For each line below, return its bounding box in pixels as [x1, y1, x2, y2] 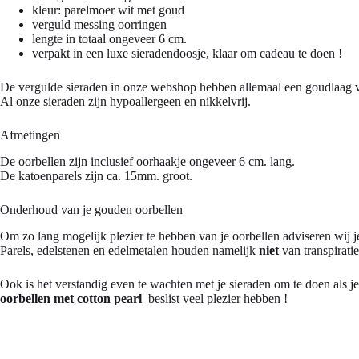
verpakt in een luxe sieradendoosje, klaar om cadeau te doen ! [32, 46, 342, 61]
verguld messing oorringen [32, 18, 167, 32]
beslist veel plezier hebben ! [142, 291, 288, 305]
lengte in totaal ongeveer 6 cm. [32, 32, 187, 46]
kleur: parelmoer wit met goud [32, 3, 184, 18]
